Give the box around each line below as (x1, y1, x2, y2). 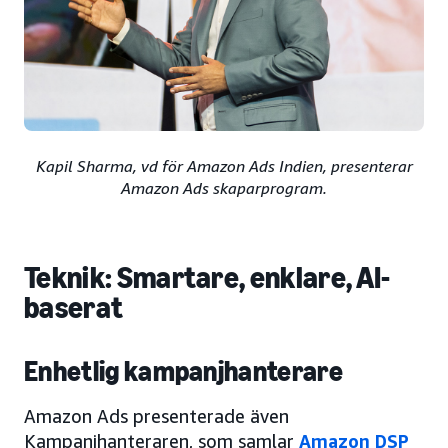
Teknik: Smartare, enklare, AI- (24, 259, 391, 296)
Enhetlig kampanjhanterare (24, 354, 343, 388)
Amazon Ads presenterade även (24, 404, 289, 427)
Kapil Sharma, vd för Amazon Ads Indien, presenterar (35, 155, 413, 176)
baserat (24, 289, 124, 326)
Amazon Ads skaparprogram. (121, 177, 327, 198)
